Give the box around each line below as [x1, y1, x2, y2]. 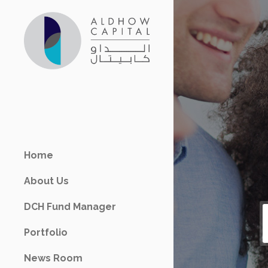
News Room [24, 252, 83, 264]
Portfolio [24, 227, 68, 238]
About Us [24, 175, 69, 187]
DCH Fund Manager [24, 201, 116, 212]
